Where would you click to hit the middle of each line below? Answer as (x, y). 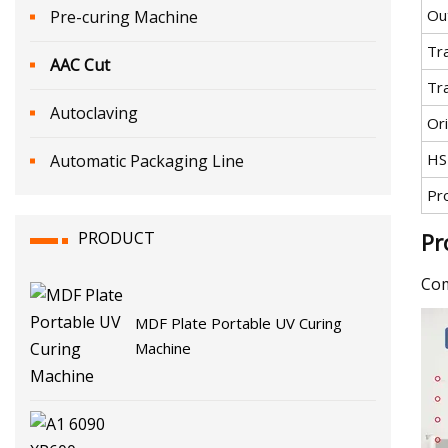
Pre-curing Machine (124, 16)
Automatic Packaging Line (147, 160)
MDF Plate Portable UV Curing (239, 322)
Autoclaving (94, 112)
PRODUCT (116, 237)
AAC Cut (80, 64)
